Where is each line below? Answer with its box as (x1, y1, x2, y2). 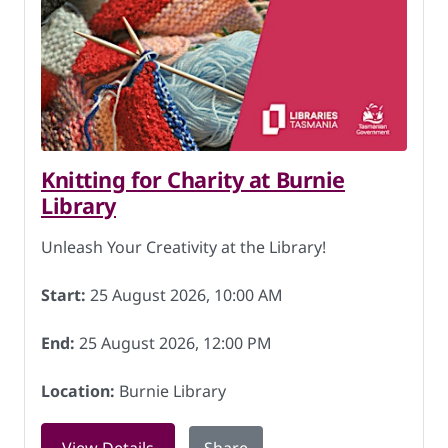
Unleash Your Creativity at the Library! (41, 236, 326, 258)
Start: (41, 284, 86, 306)
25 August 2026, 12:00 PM (75, 332, 272, 354)
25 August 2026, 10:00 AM (86, 284, 283, 306)
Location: (41, 380, 115, 402)
